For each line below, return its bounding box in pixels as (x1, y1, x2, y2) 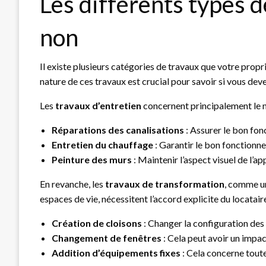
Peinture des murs (52, 153, 132, 165)
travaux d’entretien (55, 99, 141, 111)
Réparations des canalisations (52, 123, 184, 135)
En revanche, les (40, 178, 105, 189)
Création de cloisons (52, 217, 142, 229)
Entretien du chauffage (52, 138, 153, 150)
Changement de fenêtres (52, 232, 161, 243)
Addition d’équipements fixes (52, 246, 180, 258)
